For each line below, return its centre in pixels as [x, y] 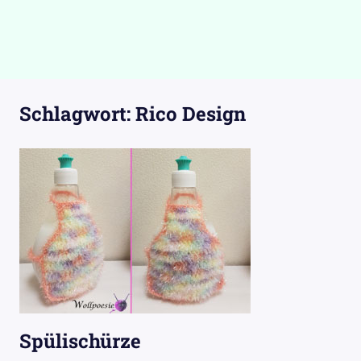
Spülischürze [80, 341]
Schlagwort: [77, 114]
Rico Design [191, 114]
